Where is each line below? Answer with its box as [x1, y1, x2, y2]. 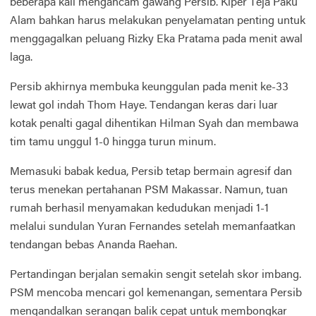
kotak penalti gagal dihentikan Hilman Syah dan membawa [10, 118, 298, 130]
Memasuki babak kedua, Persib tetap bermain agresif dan [10, 166, 292, 178]
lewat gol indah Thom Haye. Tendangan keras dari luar [10, 99, 278, 111]
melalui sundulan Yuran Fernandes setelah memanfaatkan [10, 221, 296, 233]
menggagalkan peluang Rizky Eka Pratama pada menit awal [10, 33, 303, 45]
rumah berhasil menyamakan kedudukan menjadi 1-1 [10, 202, 269, 214]
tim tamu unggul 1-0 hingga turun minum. [10, 136, 216, 148]
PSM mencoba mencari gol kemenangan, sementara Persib [10, 287, 302, 299]
